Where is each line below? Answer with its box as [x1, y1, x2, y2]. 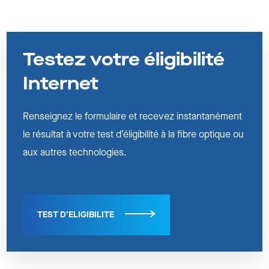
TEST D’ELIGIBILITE [37, 210, 115, 220]
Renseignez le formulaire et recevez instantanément [23, 111, 243, 123]
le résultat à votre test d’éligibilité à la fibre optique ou [23, 129, 244, 141]
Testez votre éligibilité [23, 49, 225, 71]
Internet [23, 73, 99, 95]
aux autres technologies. [23, 147, 127, 159]
